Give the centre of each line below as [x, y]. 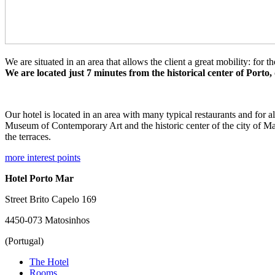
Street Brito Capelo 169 [51, 199]
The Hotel [49, 262]
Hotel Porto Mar [39, 179]
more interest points [43, 158]
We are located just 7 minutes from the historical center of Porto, [138, 73]
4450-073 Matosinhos [47, 220]
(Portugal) [24, 241]
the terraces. [28, 137]
